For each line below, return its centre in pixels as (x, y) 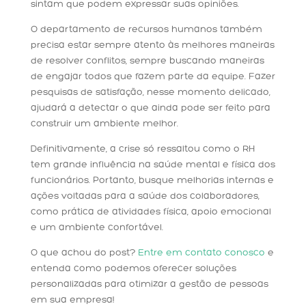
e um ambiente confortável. (97, 228)
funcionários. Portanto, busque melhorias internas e (152, 181)
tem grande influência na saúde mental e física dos (153, 165)
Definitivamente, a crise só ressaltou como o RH (143, 150)
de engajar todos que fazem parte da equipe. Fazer (153, 77)
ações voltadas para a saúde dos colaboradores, (145, 197)
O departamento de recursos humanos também (146, 30)
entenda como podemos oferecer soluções (133, 269)
